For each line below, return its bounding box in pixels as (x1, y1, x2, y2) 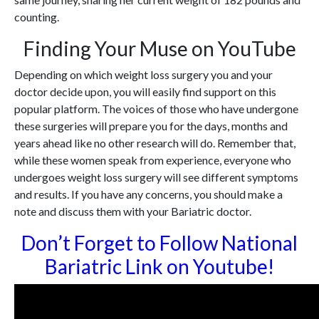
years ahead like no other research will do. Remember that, (14, 136, 296, 150)
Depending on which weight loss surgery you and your (14, 68, 273, 82)
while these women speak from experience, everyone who (14, 153, 291, 167)
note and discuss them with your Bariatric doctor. (14, 204, 251, 219)
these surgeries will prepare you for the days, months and (14, 119, 288, 133)
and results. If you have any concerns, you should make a (14, 187, 283, 202)
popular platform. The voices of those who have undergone (14, 102, 298, 116)
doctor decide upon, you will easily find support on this (14, 85, 276, 99)
